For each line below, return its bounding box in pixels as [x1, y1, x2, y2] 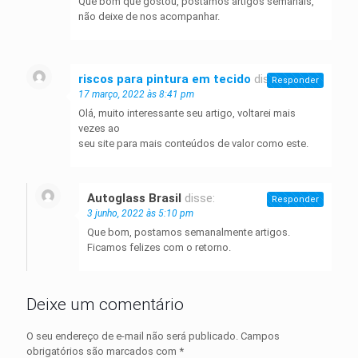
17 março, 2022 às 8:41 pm [78, 89, 194, 101]
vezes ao [78, 122, 120, 135]
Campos [241, 330, 280, 343]
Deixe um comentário [26, 295, 184, 315]
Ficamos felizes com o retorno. [87, 241, 231, 254]
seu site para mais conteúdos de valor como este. [78, 137, 308, 150]
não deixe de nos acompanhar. [78, 10, 220, 23]
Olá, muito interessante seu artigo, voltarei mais [78, 107, 296, 120]
